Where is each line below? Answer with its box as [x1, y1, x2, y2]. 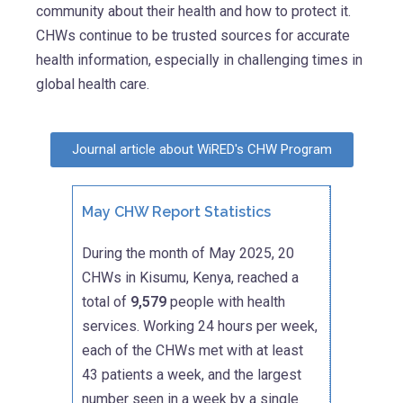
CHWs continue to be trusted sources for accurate [36, 27, 350, 45]
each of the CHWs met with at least [82, 342, 303, 360]
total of [82, 293, 130, 311]
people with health [170, 293, 285, 311]
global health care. [36, 76, 149, 94]
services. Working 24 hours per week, [82, 318, 318, 336]
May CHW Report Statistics [82, 203, 271, 221]
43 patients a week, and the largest [82, 366, 301, 384]
